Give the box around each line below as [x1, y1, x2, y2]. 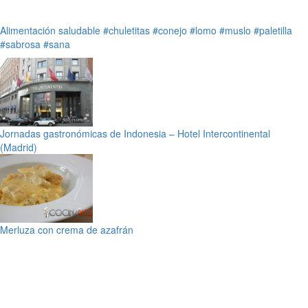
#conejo [153, 23, 187, 37]
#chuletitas [103, 23, 150, 37]
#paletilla [254, 23, 292, 37]
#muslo [219, 23, 251, 37]
